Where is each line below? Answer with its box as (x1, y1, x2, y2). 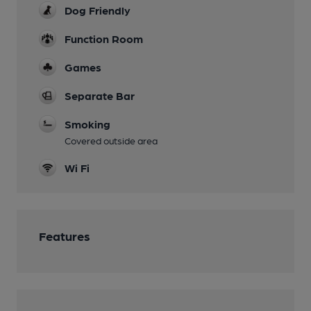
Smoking (65, 117, 110, 131)
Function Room (65, 32, 143, 45)
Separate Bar (65, 89, 135, 102)
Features (39, 228, 90, 243)
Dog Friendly (65, 3, 131, 17)
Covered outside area (65, 135, 158, 146)
